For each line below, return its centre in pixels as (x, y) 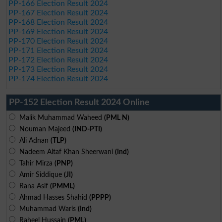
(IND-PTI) (87, 129)
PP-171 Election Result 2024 (58, 50)
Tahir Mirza (35, 163)
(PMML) (62, 186)
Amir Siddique (39, 174)
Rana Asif (32, 186)
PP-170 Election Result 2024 (58, 41)
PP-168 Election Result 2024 (58, 22)
